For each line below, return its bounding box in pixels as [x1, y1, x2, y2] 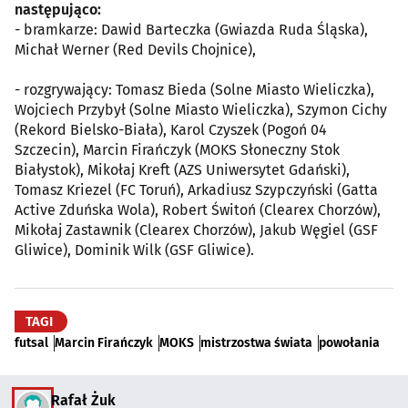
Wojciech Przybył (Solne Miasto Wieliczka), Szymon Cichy [15, 100, 387, 118]
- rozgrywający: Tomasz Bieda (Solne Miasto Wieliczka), [15, 80, 374, 98]
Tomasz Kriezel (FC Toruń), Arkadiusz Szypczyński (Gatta [15, 180, 378, 199]
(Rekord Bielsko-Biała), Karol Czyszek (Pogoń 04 [15, 120, 327, 138]
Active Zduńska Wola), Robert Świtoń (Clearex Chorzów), [15, 200, 381, 219]
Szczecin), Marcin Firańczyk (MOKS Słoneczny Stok [15, 140, 340, 158]
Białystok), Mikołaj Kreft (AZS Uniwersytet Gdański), [15, 160, 350, 178]
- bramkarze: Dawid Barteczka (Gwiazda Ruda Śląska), [15, 20, 368, 38]
